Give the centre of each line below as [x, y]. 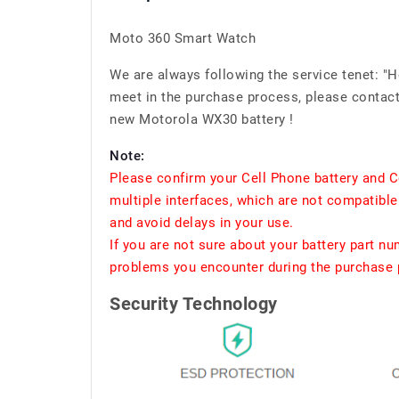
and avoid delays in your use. [202, 223]
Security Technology [194, 304]
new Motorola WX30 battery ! [202, 119]
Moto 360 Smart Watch [183, 38]
